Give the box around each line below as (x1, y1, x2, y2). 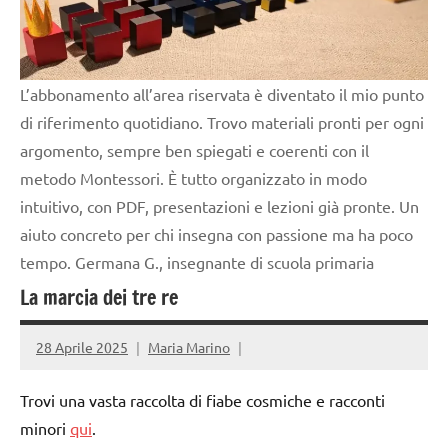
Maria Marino (148, 337, 230, 356)
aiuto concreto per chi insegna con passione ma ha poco (20, 223, 413, 244)
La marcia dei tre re (20, 282, 178, 312)
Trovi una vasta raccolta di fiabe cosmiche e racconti (20, 390, 385, 411)
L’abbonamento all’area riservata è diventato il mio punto (20, 83, 424, 104)
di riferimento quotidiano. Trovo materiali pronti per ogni (20, 111, 424, 132)
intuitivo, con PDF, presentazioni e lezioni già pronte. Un (20, 195, 419, 216)
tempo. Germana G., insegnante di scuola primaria (20, 251, 374, 272)
